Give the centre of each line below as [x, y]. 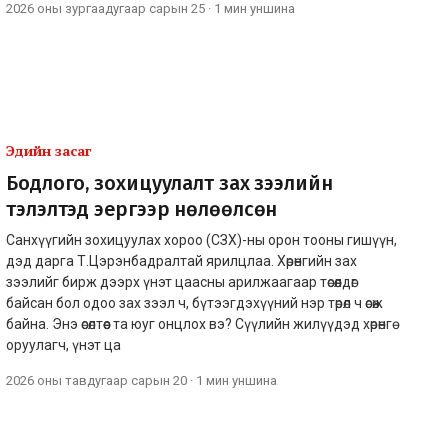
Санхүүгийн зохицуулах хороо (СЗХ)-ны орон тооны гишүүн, [201, 239]
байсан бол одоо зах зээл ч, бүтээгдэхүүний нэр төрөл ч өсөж [194, 302]
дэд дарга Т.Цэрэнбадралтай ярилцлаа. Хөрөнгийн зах [181, 260]
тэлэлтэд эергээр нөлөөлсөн [142, 208]
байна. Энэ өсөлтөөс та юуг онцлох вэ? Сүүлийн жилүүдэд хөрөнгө [199, 323]
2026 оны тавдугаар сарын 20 [96, 380]
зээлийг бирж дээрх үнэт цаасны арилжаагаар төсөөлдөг [181, 281]
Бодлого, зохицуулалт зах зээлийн [169, 182]
